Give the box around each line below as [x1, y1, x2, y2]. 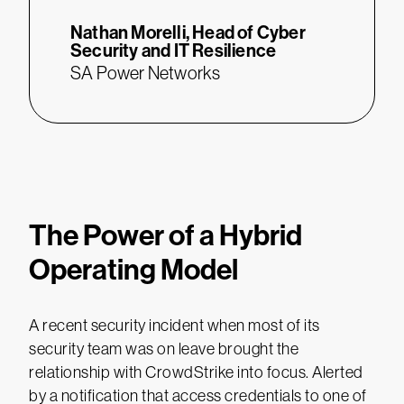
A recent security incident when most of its [29, 317, 320, 335]
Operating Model [29, 252, 238, 287]
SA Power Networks [70, 63, 221, 83]
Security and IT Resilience [70, 40, 277, 61]
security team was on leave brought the [29, 340, 298, 358]
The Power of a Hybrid [29, 218, 302, 252]
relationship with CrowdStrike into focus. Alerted [29, 363, 363, 381]
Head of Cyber [192, 22, 306, 43]
